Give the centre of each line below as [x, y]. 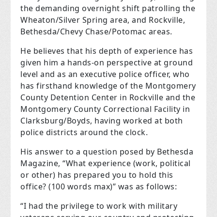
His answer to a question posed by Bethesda [107, 152]
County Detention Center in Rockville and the [108, 98]
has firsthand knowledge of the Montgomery [108, 86]
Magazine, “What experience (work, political [106, 163]
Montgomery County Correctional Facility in [105, 109]
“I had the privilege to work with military [99, 206]
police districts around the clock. [84, 132]
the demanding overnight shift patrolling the [108, 8]
